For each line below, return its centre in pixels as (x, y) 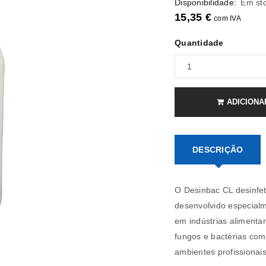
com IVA (227, 18)
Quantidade (199, 43)
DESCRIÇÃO (218, 150)
